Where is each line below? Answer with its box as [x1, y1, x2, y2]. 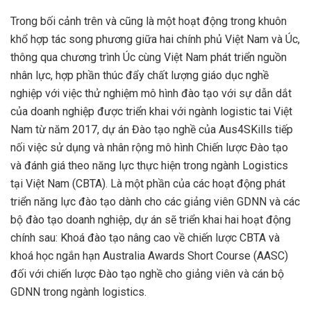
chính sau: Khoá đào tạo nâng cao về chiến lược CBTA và [10, 231, 280, 245]
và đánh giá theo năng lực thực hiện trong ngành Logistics [10, 159, 288, 173]
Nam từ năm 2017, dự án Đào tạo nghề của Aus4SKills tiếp [10, 123, 293, 137]
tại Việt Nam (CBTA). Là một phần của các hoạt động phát [10, 177, 285, 191]
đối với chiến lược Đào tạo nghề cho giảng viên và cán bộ [10, 267, 284, 281]
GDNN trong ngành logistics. [10, 285, 146, 299]
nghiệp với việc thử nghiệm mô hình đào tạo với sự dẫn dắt [10, 87, 292, 101]
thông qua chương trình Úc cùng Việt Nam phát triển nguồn [10, 51, 287, 65]
